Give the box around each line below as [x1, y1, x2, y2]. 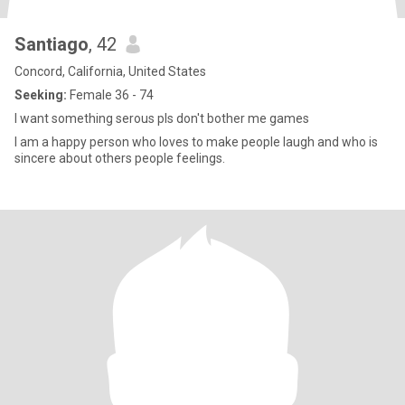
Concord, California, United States [14, 64, 206, 79]
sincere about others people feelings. [14, 151, 225, 165]
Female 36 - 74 [67, 88, 154, 102]
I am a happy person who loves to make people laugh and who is [14, 135, 378, 149]
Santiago [14, 33, 89, 55]
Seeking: [14, 88, 67, 102]
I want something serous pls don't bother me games [14, 111, 309, 126]
